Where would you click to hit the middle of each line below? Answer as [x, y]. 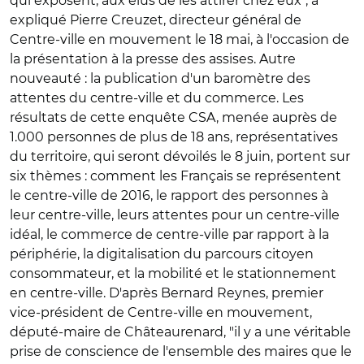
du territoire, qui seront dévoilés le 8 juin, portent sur [180, 156]
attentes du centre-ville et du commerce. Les [157, 98]
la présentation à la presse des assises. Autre [153, 59]
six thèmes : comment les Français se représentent [175, 176]
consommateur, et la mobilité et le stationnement [173, 273]
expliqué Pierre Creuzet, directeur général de [156, 20]
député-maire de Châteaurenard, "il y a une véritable [180, 332]
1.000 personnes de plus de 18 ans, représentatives [174, 137]
